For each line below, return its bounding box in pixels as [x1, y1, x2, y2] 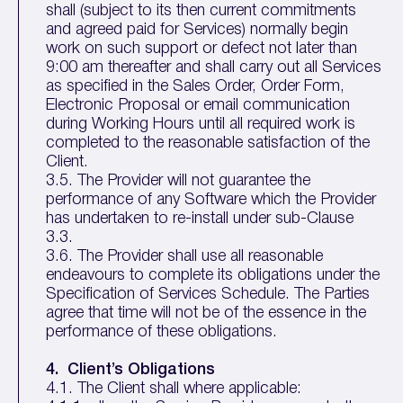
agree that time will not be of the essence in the [46, 306, 367, 320]
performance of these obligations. [46, 325, 278, 339]
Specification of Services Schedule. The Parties [46, 287, 371, 301]
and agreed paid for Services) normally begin [46, 22, 349, 37]
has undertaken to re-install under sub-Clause [46, 211, 354, 226]
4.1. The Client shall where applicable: [46, 381, 302, 396]
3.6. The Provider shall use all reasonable [46, 249, 324, 264]
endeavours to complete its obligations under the [46, 268, 381, 282]
